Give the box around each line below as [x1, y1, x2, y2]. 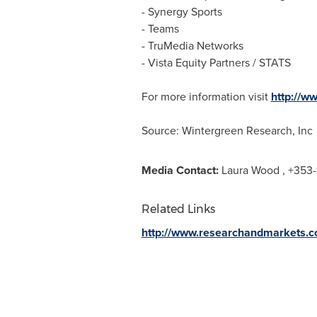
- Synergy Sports [141, 4, 222, 20]
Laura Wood [221, 162, 279, 178]
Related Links [141, 202, 215, 216]
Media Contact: [141, 162, 221, 178]
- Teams [141, 21, 179, 37]
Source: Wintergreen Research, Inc [141, 122, 313, 139]
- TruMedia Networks [141, 38, 243, 54]
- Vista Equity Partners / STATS [141, 54, 291, 71]
